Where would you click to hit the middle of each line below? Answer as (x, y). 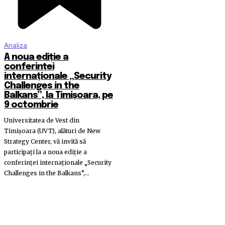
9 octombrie (31, 105)
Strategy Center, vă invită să (45, 142)
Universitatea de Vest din (42, 121)
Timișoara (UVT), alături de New (52, 131)
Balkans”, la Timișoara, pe (59, 96)
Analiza (16, 46)
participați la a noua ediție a (45, 152)
